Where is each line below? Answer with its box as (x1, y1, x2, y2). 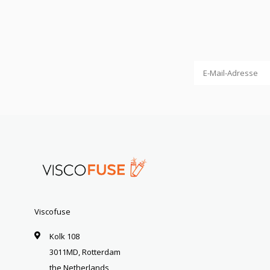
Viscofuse (34, 206, 71, 218)
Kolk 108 (49, 231, 80, 242)
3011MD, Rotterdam (49, 246, 121, 258)
